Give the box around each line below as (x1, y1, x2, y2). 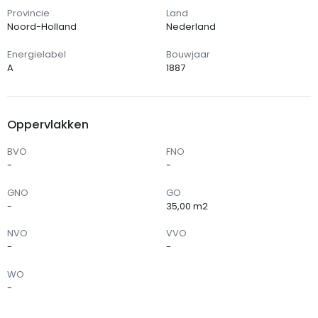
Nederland (165, 20, 216, 34)
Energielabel (6, 47, 66, 61)
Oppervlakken (6, 116, 89, 133)
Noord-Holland (6, 20, 77, 34)
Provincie (6, 6, 50, 21)
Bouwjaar (165, 47, 210, 61)
